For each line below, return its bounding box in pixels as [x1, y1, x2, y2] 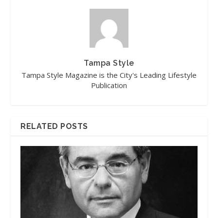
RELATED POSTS [20, 122, 88, 131]
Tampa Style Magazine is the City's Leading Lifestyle [21, 70, 197, 80]
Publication [91, 80, 127, 90]
